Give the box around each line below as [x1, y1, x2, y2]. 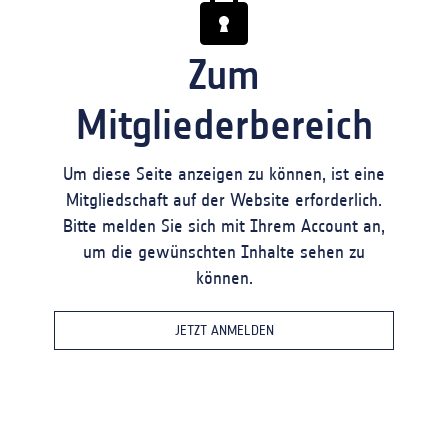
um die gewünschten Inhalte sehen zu [83, 242, 365, 262]
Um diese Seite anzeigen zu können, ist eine [63, 164, 385, 184]
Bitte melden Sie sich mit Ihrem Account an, [63, 216, 385, 236]
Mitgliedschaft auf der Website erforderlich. [66, 190, 382, 210]
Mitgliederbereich [75, 101, 373, 147]
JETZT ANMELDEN [174, 322, 274, 338]
